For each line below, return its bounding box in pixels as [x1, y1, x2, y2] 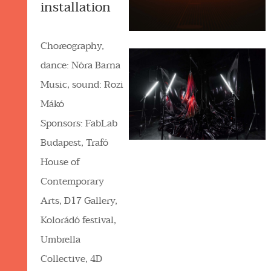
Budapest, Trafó [41, 134, 109, 151]
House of [41, 154, 80, 170]
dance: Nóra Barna [41, 57, 121, 73]
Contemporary [41, 173, 105, 189]
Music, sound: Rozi [41, 76, 124, 93]
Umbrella [41, 231, 81, 247]
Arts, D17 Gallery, [41, 192, 118, 209]
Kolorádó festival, [41, 212, 117, 228]
